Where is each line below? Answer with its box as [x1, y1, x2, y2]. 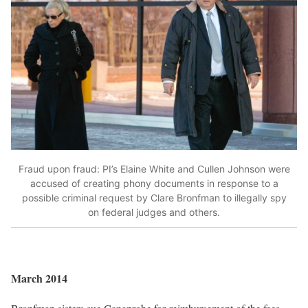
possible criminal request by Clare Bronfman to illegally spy [21, 192, 287, 204]
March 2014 [11, 269, 67, 286]
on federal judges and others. [88, 206, 220, 219]
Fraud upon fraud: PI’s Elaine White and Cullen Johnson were [18, 163, 290, 175]
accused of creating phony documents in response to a [30, 177, 278, 190]
